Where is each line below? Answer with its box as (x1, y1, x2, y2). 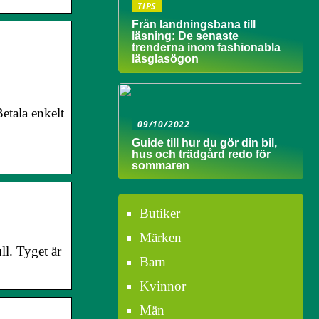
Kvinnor (140, 278, 186, 293)
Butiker (140, 206, 180, 221)
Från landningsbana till (132, 19, 256, 31)
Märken (140, 230, 182, 245)
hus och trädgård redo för (132, 148, 271, 160)
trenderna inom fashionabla (132, 41, 281, 53)
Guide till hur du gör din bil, (132, 137, 277, 149)
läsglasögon (132, 53, 199, 65)
